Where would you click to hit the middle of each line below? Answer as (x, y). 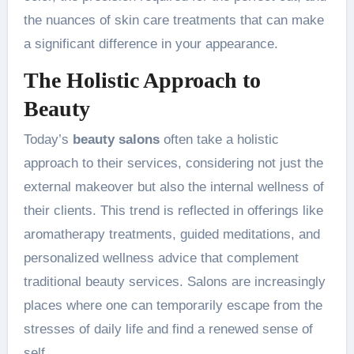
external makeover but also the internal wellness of (173, 187)
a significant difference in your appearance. (151, 43)
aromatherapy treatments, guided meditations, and (171, 234)
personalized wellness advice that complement (161, 258)
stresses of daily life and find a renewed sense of (168, 329)
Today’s (48, 139)
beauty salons (116, 139)
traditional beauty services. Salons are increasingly (174, 282)
